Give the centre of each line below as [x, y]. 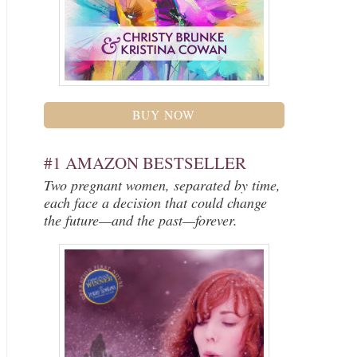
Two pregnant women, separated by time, [162, 185]
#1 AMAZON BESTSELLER [145, 163]
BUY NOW [164, 114]
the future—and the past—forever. [140, 220]
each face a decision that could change [155, 203]
